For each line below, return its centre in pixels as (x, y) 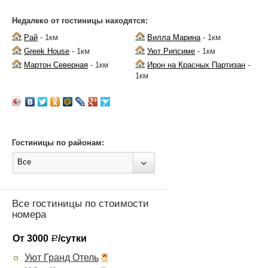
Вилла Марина (174, 38)
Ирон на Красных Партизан (197, 65)
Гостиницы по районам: (58, 143)
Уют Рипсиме (171, 51)
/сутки (72, 238)
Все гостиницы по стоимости (80, 204)
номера (29, 215)
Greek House (47, 51)
